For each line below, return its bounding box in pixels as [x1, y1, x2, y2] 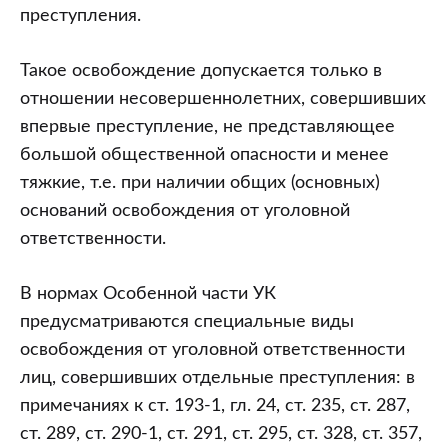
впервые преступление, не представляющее [20, 118, 395, 137]
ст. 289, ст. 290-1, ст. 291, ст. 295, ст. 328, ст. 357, [20, 425, 422, 444]
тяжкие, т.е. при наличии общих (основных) [20, 174, 380, 193]
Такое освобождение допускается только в [20, 62, 382, 81]
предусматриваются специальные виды [20, 313, 354, 332]
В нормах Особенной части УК [20, 285, 276, 304]
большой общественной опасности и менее [20, 146, 389, 165]
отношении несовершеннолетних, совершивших [20, 90, 426, 109]
